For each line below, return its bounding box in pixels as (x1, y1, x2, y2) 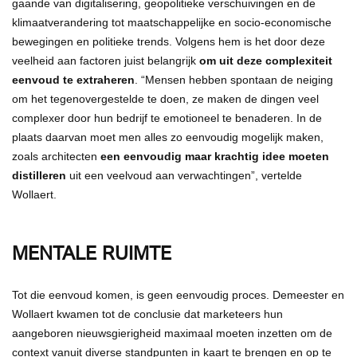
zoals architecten (12, 149, 100, 163)
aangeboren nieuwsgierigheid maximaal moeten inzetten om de (12, 326, 332, 339)
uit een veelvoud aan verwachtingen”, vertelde (66, 168, 302, 182)
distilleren (12, 168, 66, 182)
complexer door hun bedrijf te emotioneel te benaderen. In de (12, 111, 322, 124)
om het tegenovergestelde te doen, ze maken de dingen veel (12, 92, 319, 105)
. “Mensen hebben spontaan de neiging (135, 73, 333, 86)
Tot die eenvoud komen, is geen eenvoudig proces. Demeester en (12, 288, 344, 301)
